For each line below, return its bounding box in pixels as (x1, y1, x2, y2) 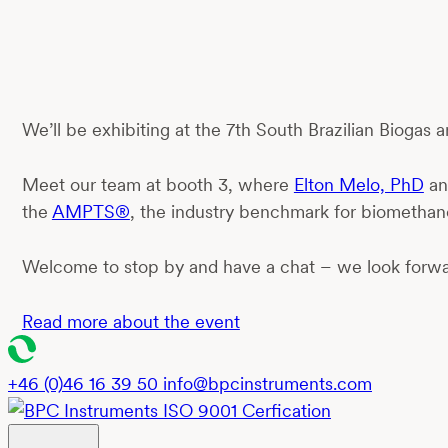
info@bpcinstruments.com (163, 372, 372, 394)
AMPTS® (51, 200, 130, 222)
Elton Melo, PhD (293, 173, 424, 195)
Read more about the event (21, 310, 240, 332)
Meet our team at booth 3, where (21, 173, 294, 195)
